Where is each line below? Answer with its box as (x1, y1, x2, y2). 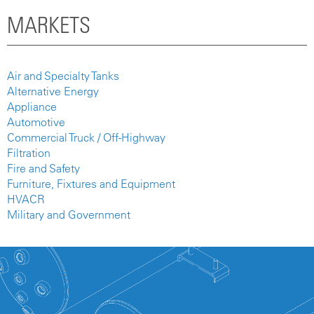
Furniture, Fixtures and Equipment (7, 176, 175, 191)
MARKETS (7, 11, 90, 39)
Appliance (7, 99, 57, 114)
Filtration (7, 145, 50, 160)
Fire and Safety (7, 161, 80, 175)
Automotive (7, 114, 65, 129)
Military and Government (7, 207, 130, 221)
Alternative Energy (7, 83, 99, 98)
